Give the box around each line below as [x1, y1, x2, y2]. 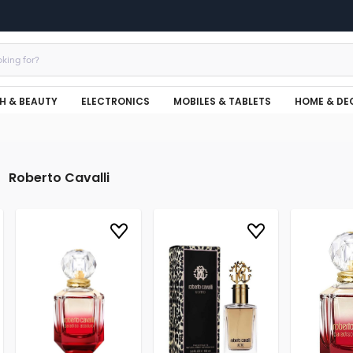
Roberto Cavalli [8, 168, 110, 187]
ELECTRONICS [81, 94, 150, 108]
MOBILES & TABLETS [173, 94, 271, 108]
